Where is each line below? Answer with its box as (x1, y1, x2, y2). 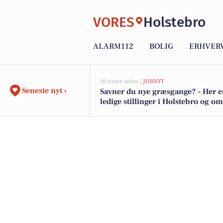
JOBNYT (143, 78, 164, 85)
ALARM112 (93, 41, 133, 52)
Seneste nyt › (22, 86, 67, 96)
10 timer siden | (100, 78, 143, 85)
